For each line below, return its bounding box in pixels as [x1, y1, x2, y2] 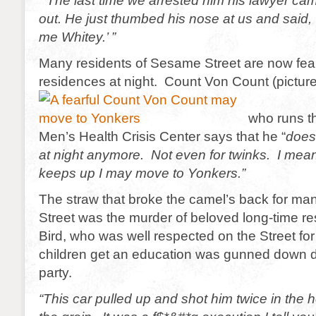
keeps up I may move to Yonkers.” [39, 165, 245, 181]
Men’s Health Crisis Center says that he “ [39, 128, 286, 144]
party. [39, 265, 72, 280]
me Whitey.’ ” [39, 29, 116, 44]
